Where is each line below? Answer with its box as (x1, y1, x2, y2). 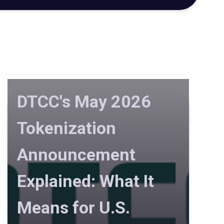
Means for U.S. (16, 197, 130, 218)
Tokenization (16, 118, 116, 138)
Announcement (16, 144, 135, 165)
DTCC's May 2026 (16, 91, 151, 112)
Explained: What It (16, 171, 154, 191)
